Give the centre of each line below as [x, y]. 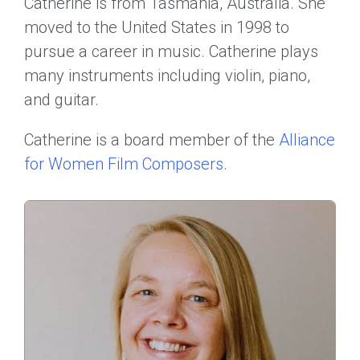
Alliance [307, 140]
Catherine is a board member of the [151, 140]
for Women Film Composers [124, 164]
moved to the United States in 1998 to [157, 27]
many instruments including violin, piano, [167, 76]
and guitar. [61, 100]
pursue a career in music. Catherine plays [171, 51]
